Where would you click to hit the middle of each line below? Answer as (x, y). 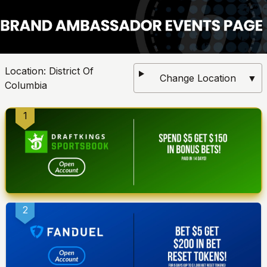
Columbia (26, 85)
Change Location (198, 78)
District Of (71, 71)
